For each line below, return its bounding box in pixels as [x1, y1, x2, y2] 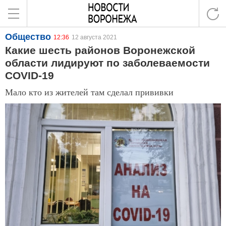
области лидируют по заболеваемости [5, 57, 210, 69]
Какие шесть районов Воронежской [5, 44, 195, 56]
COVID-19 [5, 70, 54, 81]
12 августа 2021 [72, 34, 117, 41]
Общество [5, 32, 51, 42]
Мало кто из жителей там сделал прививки [5, 86, 174, 98]
